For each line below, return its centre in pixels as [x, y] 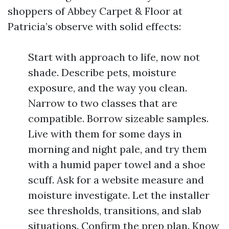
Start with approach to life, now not [114, 57]
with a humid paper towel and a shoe [117, 164]
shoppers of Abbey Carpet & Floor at [95, 11]
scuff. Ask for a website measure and [116, 180]
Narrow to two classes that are [103, 103]
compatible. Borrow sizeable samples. [118, 118]
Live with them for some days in [105, 134]
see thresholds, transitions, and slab [115, 210]
